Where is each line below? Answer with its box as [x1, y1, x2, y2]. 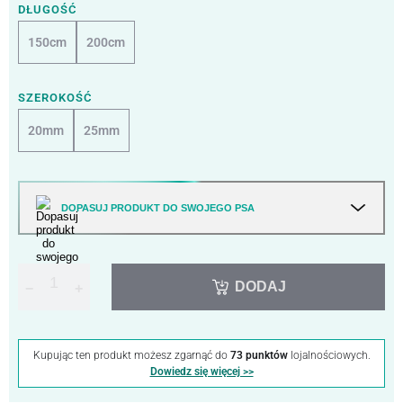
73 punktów [229, 348, 288, 362]
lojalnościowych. [287, 348, 371, 362]
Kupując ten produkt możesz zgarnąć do [32, 348, 230, 362]
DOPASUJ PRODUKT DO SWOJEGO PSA [61, 202, 255, 214]
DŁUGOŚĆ [17, 2, 78, 16]
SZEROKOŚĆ [17, 90, 94, 104]
